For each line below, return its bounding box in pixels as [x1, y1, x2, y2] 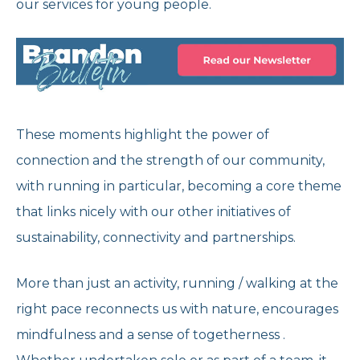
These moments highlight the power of [16, 127, 269, 143]
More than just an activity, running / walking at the [16, 276, 338, 292]
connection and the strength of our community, [16, 153, 325, 169]
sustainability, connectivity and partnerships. [16, 230, 296, 246]
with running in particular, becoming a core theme [16, 178, 342, 194]
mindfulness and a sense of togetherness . [16, 327, 285, 343]
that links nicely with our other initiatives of [16, 204, 291, 220]
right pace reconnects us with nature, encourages [16, 301, 338, 317]
